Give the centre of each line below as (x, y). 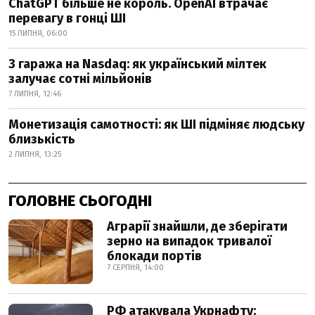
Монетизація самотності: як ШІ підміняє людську (156, 124)
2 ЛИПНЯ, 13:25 (35, 154)
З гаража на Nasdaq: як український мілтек (137, 64)
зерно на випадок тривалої (189, 241)
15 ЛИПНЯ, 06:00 (38, 33)
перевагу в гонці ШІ (67, 18)
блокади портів (154, 256)
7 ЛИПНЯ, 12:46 (35, 94)
